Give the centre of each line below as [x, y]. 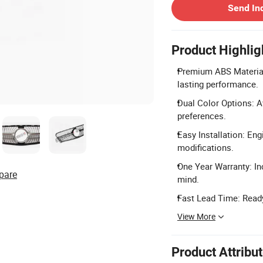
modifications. [205, 147]
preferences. [202, 116]
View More [196, 216]
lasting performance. [218, 84]
